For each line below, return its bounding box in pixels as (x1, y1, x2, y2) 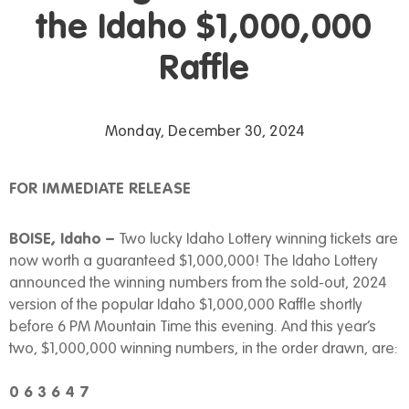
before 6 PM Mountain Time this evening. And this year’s (9, 320, 376, 335)
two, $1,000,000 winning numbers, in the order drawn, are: (9, 341, 398, 357)
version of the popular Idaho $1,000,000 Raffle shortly (9, 298, 362, 313)
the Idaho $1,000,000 (37, 12, 372, 47)
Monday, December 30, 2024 (104, 124, 305, 140)
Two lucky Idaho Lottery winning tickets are (119, 232, 398, 247)
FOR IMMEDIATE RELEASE (9, 182, 191, 197)
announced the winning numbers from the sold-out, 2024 (9, 276, 386, 291)
